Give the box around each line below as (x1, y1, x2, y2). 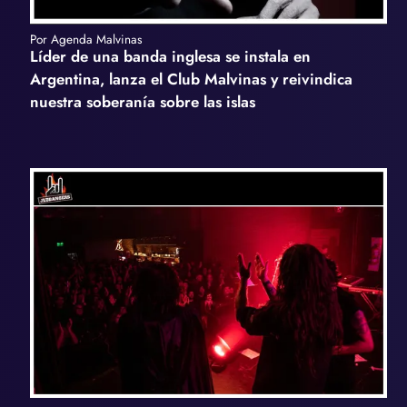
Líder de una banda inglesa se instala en (29, 45, 311, 68)
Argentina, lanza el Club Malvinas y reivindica (29, 68, 352, 91)
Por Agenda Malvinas (29, 30, 142, 49)
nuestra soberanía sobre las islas (29, 91, 255, 114)
